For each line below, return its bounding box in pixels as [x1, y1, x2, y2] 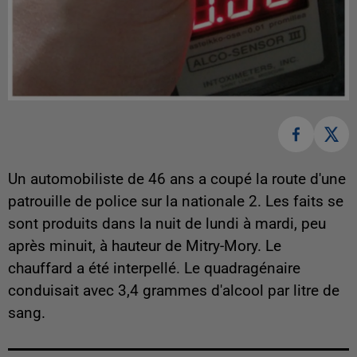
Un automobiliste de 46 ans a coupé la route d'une [8, 170, 346, 188]
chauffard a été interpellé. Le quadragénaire [8, 259, 300, 277]
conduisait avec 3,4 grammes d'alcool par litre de [8, 281, 339, 300]
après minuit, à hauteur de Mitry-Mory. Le [8, 237, 281, 255]
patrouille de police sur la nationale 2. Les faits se [8, 192, 343, 210]
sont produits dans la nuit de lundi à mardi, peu [8, 214, 326, 233]
